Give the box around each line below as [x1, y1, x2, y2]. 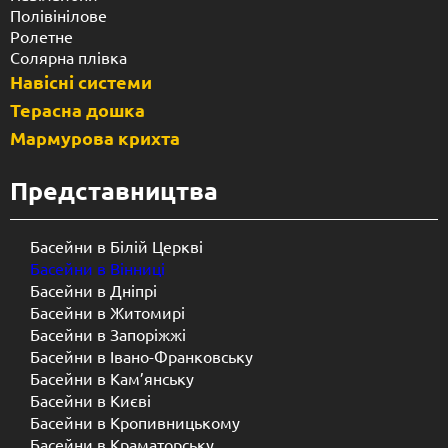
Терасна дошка [10, 98, 145, 122]
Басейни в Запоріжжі [30, 324, 186, 345]
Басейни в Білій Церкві [30, 236, 203, 257]
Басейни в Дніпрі [30, 280, 157, 301]
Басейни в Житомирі [30, 302, 185, 323]
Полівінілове [10, 5, 107, 26]
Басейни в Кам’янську [30, 368, 194, 389]
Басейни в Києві [30, 390, 151, 411]
